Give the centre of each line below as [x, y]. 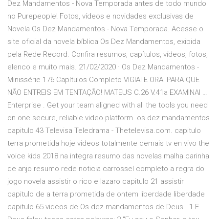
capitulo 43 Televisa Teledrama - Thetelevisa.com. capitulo [104, 131]
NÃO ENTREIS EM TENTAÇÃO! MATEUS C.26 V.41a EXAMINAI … [107, 93]
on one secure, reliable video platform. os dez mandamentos [109, 118]
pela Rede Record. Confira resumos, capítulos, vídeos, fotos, [108, 55]
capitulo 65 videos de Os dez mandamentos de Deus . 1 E [103, 207]
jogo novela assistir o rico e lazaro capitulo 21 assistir [96, 182]
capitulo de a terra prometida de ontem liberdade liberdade [106, 194]
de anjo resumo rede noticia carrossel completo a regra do [106, 169]
